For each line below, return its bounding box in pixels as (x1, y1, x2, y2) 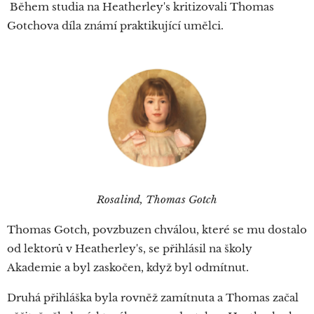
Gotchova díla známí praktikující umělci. (7, 18, 224, 32)
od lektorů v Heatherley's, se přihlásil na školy (7, 242, 252, 256)
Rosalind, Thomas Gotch (97, 193, 217, 207)
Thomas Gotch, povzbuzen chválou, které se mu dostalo (7, 223, 307, 237)
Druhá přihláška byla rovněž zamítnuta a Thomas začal (7, 291, 299, 305)
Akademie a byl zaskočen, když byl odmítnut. (7, 261, 252, 275)
